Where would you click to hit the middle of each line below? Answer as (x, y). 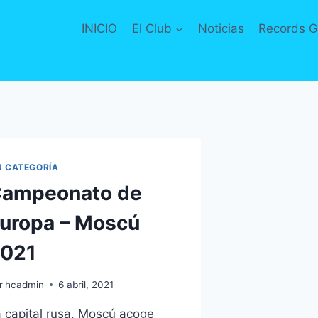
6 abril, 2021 (86, 284)
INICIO (100, 28)
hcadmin (24, 284)
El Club (152, 28)
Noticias (221, 28)
